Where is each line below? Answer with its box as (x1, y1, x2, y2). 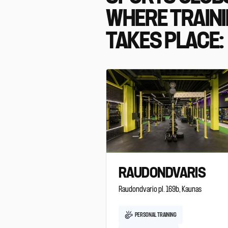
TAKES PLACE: (106, 30, 224, 53)
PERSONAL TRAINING (135, 212, 177, 218)
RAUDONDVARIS (119, 166, 206, 181)
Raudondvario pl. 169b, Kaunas (119, 185, 202, 194)
